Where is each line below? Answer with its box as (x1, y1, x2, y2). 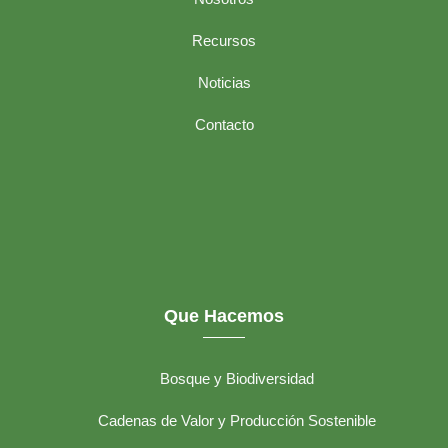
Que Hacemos (164, 306, 284, 326)
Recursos (192, 32, 256, 49)
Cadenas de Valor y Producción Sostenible (97, 412, 376, 429)
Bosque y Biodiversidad (159, 370, 314, 387)
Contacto (194, 116, 254, 133)
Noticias (197, 74, 251, 91)
